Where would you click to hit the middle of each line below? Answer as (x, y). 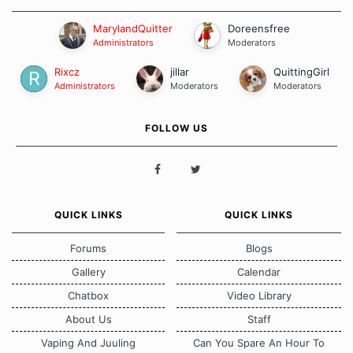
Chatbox (88, 295)
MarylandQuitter (133, 28)
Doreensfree (259, 28)
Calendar (259, 271)
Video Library (259, 295)
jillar (179, 71)
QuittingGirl (301, 71)
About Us (88, 319)
